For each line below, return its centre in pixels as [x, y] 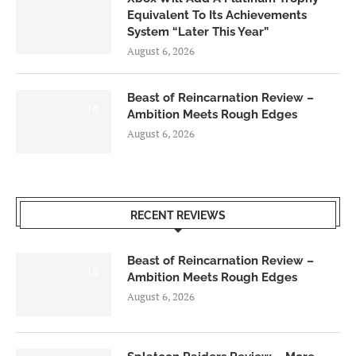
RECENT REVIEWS [178, 216]
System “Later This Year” [198, 32]
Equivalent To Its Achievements [217, 15]
